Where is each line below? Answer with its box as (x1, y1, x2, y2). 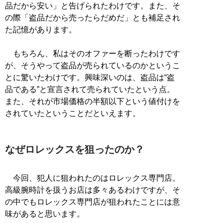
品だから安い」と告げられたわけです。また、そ (5, 1, 180, 10)
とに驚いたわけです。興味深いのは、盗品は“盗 (5, 73, 175, 82)
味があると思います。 (5, 209, 85, 218)
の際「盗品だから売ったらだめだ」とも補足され (5, 13, 180, 22)
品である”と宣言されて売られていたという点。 (5, 85, 175, 94)
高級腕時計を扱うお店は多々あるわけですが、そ (5, 185, 180, 194)
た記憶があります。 (5, 25, 77, 34)
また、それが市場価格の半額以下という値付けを (5, 97, 180, 106)
